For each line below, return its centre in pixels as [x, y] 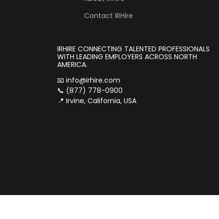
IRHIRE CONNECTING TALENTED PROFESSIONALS [133, 49]
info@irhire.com [93, 80]
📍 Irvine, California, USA [97, 101]
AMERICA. [72, 65]
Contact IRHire [109, 16]
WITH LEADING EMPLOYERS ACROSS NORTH [127, 57]
